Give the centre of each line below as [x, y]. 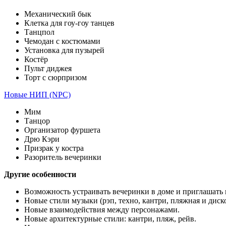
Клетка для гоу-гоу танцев [69, 23]
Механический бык [58, 14]
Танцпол [39, 32]
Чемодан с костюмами [62, 41]
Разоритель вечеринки [63, 157]
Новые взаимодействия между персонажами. [102, 210]
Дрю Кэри [42, 139]
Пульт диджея [48, 69]
